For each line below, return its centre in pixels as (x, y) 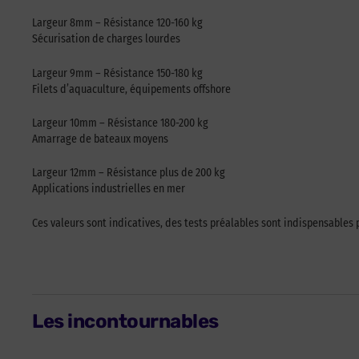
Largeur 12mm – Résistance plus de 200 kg (129, 173)
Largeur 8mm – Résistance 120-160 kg (117, 23)
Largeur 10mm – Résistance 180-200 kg (120, 123)
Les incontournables (125, 322)
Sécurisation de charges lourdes (106, 39)
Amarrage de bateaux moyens (100, 139)
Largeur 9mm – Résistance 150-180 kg (117, 73)
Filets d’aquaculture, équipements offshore (131, 89)
